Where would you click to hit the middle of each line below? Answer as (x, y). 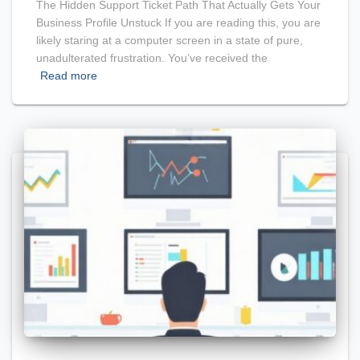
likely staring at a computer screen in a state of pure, (170, 41)
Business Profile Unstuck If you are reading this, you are (178, 23)
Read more (69, 76)
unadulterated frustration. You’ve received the (152, 58)
